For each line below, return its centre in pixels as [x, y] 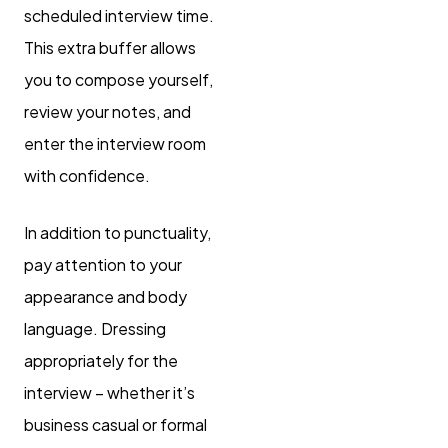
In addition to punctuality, [117, 233]
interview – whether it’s [109, 393]
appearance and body [105, 297]
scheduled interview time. [119, 16]
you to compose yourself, [118, 80]
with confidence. [87, 176]
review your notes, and [107, 112]
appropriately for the [101, 361]
